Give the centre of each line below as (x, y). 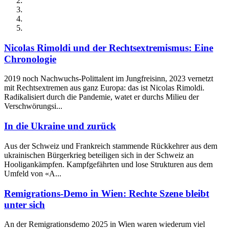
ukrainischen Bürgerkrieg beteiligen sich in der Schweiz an (99, 155)
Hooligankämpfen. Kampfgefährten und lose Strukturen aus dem (108, 164)
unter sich (25, 204)
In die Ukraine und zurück (60, 126)
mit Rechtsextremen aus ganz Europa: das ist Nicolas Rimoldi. (104, 88)
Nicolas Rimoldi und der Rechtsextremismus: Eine (109, 48)
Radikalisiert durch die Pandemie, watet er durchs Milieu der (101, 97)
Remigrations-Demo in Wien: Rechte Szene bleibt (107, 193)
